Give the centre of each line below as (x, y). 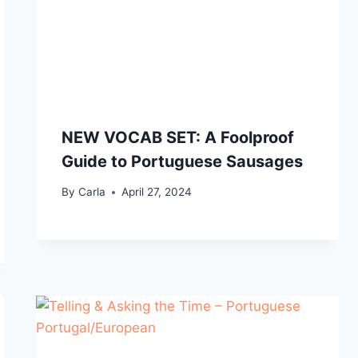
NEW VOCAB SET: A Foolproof (178, 137)
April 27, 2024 (156, 192)
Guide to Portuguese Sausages (183, 161)
